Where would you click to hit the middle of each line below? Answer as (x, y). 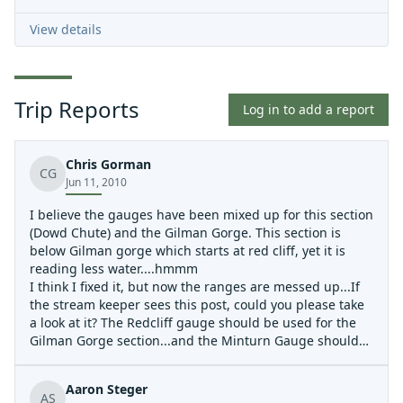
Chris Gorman (108, 164)
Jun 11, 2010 (96, 182)
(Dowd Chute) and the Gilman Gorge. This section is (185, 233)
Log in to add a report (309, 109)
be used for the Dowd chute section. (139, 358)
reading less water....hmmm (114, 269)
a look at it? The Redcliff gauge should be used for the (193, 322)
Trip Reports (77, 109)
